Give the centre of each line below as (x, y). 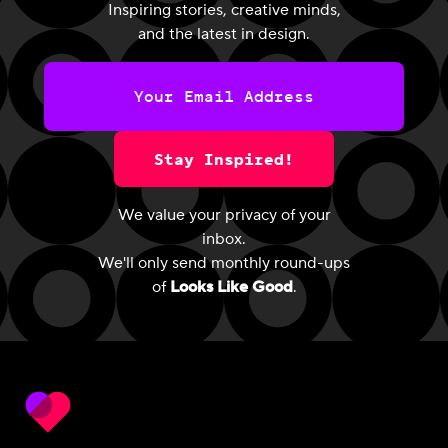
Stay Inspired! (224, 158)
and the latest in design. (224, 33)
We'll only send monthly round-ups (224, 262)
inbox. (224, 238)
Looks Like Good (231, 286)
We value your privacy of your (224, 214)
